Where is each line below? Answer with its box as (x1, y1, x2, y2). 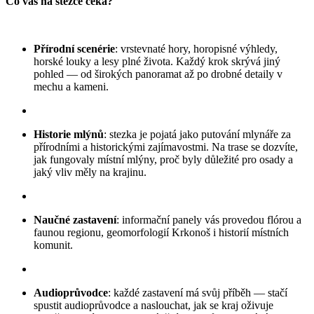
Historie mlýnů (34, 128, 104, 140)
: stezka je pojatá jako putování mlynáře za (104, 128, 291, 140)
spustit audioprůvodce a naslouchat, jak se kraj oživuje (34, 299, 273, 311)
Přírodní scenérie (34, 42, 115, 55)
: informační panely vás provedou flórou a (116, 213, 301, 226)
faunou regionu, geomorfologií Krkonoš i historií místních (34, 226, 289, 238)
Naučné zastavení (34, 213, 116, 226)
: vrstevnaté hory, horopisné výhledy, (115, 42, 278, 55)
